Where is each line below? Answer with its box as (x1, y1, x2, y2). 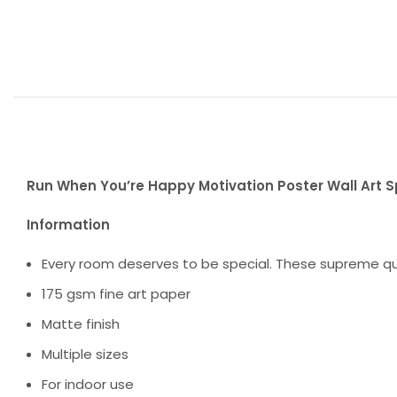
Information (27, 214, 110, 234)
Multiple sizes (42, 344, 128, 363)
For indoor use (42, 374, 134, 393)
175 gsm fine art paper (42, 284, 191, 303)
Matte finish (42, 314, 120, 333)
